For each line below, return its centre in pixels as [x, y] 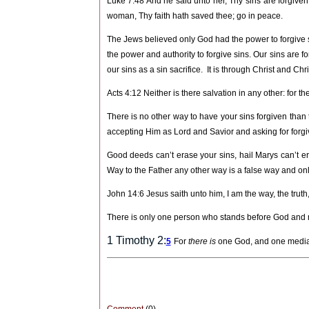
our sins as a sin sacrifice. [154, 70]
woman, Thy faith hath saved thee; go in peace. [195, 16]
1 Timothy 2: [136, 241]
